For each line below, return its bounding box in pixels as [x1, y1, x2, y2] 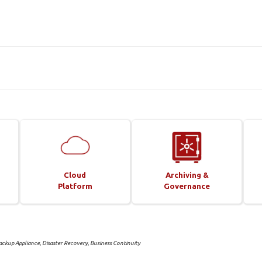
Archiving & [165, 170, 209, 179]
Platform [57, 181, 92, 190]
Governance [164, 181, 211, 190]
